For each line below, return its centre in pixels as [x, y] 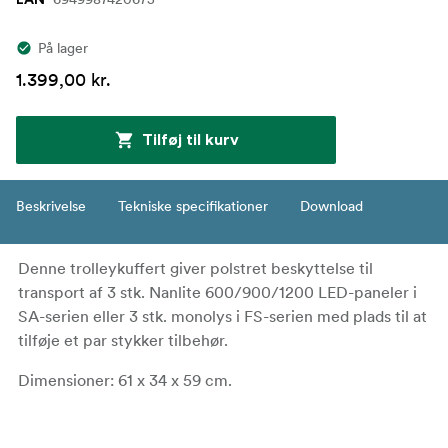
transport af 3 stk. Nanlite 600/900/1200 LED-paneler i [217, 291]
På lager [63, 47]
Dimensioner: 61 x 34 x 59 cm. [125, 379]
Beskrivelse [51, 205]
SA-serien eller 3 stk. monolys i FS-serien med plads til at [222, 315]
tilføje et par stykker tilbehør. [123, 339]
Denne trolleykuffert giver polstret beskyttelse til [195, 267]
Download [331, 205]
